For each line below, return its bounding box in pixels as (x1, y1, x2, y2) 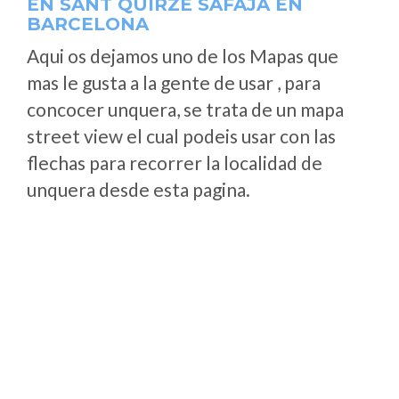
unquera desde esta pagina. (27, 178, 250, 200)
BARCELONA (27, 13, 149, 35)
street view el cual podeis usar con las (27, 125, 336, 147)
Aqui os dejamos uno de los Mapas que (27, 45, 338, 67)
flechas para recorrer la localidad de (27, 151, 322, 174)
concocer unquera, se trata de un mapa (27, 98, 344, 120)
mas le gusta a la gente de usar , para (27, 71, 321, 94)
